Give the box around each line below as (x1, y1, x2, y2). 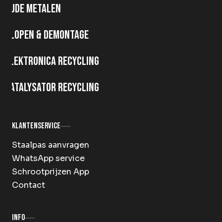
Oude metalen (5, 1, 61, 16)
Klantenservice (12, 121, 60, 131)
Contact (12, 180, 45, 191)
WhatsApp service (12, 153, 85, 164)
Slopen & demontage (5, 28, 89, 43)
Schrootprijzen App (12, 166, 89, 177)
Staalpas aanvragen (12, 140, 89, 151)
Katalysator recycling (5, 80, 99, 95)
